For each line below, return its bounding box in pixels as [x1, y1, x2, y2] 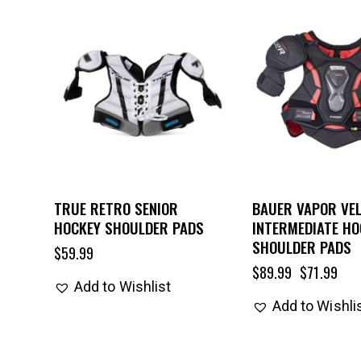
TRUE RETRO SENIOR [53, 196, 178, 219]
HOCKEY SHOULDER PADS [53, 215, 204, 239]
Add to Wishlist [73, 277, 172, 295]
